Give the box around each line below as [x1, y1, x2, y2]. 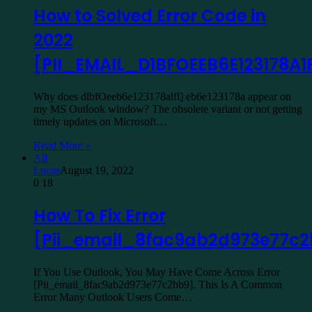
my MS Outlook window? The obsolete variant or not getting [33, 103, 302, 116]
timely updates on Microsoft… [33, 116, 167, 128]
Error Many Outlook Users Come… [33, 290, 192, 303]
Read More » [33, 139, 91, 152]
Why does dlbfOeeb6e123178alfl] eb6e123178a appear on [33, 91, 291, 103]
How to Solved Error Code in [33, 4, 266, 28]
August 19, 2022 [60, 164, 134, 177]
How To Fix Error [33, 204, 166, 228]
